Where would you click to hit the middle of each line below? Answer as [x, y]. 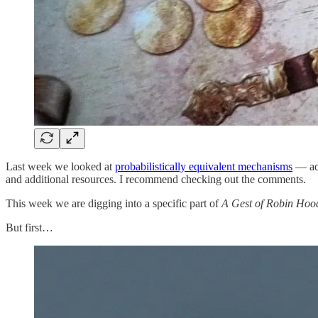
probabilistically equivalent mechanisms [204, 166]
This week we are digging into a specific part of [114, 203]
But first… [29, 227]
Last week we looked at [60, 166]
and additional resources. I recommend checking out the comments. [156, 179]
